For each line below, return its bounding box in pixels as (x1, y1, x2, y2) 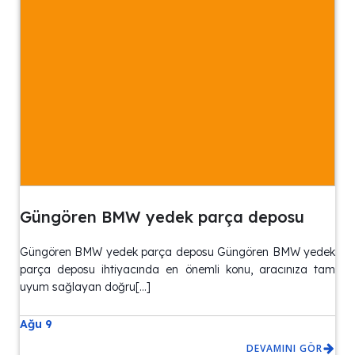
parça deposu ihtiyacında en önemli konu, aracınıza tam (20, 262, 335, 277)
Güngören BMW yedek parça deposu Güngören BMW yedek (20, 245, 335, 260)
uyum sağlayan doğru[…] (20, 280, 151, 295)
